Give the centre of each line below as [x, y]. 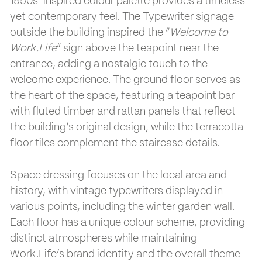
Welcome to [199, 32]
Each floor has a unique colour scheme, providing [127, 223]
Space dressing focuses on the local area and [118, 175]
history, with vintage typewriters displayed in [116, 191]
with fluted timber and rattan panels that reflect [123, 111]
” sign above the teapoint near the [138, 48]
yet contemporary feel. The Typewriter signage [122, 17]
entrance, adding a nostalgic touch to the [109, 64]
